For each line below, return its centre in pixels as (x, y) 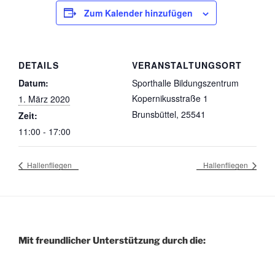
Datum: (33, 83)
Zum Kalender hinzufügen (138, 13)
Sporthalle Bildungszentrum (185, 83)
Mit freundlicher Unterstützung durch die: (112, 241)
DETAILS (39, 65)
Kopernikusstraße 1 (170, 98)
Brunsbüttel (154, 114)
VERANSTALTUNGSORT (187, 65)
